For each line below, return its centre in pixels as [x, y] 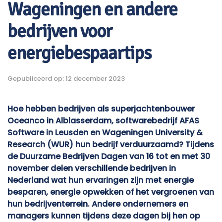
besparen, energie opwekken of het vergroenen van [111, 192]
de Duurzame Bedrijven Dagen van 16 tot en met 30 [109, 157]
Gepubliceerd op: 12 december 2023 [66, 79]
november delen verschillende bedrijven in [92, 168]
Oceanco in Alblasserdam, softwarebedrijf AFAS [103, 121]
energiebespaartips [79, 53]
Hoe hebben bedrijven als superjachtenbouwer [101, 109]
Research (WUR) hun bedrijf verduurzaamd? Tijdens [111, 145]
